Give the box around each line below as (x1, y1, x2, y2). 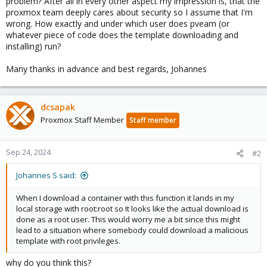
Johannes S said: (16, 170, 76, 181)
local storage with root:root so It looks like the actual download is (16, 203, 249, 214)
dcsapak (41, 101, 75, 113)
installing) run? (6, 41, 61, 52)
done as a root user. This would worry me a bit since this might (16, 214, 240, 225)
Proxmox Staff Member (41, 114, 124, 125)
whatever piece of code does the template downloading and (6, 29, 238, 41)
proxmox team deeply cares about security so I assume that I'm (6, 7, 253, 18)
